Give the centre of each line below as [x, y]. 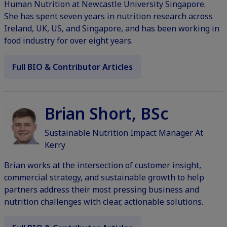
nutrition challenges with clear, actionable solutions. [104, 202]
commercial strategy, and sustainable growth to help [104, 178]
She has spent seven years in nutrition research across [108, 16]
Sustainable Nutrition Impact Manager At [124, 133]
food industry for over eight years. [68, 41]
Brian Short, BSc [106, 113]
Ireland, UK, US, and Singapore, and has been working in [112, 29]
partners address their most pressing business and [102, 190]
